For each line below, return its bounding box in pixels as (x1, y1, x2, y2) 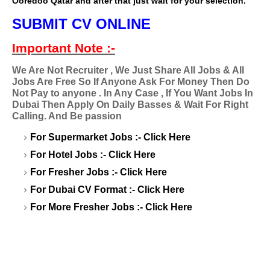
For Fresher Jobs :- (30, 166, 120, 177)
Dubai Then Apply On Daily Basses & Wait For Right (12, 99, 248, 110)
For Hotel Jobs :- (30, 149, 108, 160)
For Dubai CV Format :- (30, 184, 137, 195)
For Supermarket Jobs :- (30, 131, 143, 142)
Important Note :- (12, 40, 115, 55)
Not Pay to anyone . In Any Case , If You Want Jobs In (12, 87, 253, 98)
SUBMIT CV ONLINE (12, 15, 151, 32)
